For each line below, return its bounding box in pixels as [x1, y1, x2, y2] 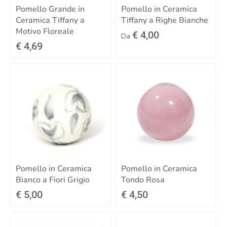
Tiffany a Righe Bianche [121, 15, 208, 26]
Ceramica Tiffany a [16, 15, 85, 26]
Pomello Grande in [16, 4, 85, 15]
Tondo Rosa [121, 174, 165, 186]
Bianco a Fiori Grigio [16, 174, 90, 186]
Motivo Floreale [16, 26, 74, 37]
